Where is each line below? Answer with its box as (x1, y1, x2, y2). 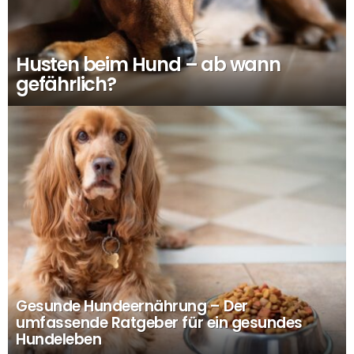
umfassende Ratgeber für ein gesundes (16, 312, 303, 334)
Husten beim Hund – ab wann (16, 51, 281, 78)
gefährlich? (16, 71, 116, 98)
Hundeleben (16, 329, 102, 351)
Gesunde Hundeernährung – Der (16, 296, 248, 318)
